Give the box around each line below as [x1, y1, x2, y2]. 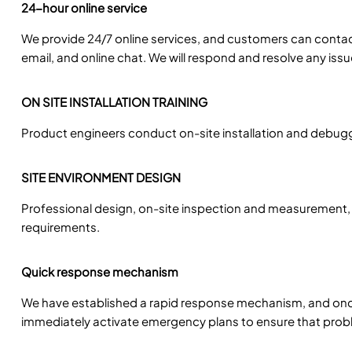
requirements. [20, 218, 100, 234]
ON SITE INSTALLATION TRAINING [20, 93, 207, 109]
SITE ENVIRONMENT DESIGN [20, 169, 181, 185]
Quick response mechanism [20, 263, 178, 279]
